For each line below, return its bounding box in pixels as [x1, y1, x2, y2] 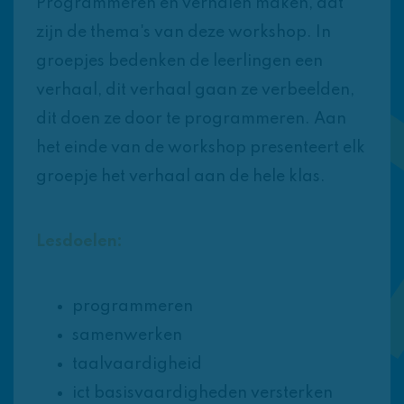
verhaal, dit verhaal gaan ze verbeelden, [36, 82, 354, 99]
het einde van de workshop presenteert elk [36, 140, 365, 157]
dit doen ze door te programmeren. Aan [36, 111, 346, 128]
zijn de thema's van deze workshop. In [36, 24, 331, 41]
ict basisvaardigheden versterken [72, 385, 333, 402]
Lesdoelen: [36, 234, 123, 251]
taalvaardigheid [72, 356, 202, 373]
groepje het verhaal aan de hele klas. [36, 169, 326, 186]
